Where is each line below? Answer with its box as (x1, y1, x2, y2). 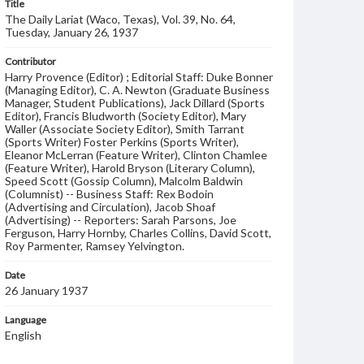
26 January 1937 (5, 284, 88, 297)
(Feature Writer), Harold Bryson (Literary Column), (5, 161, 255, 175)
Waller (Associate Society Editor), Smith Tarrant (5, 122, 245, 136)
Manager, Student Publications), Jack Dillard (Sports (5, 96, 265, 110)
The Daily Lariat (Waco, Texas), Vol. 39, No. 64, (5, 12, 236, 26)
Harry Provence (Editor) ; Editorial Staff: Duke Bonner (5, 70, 273, 84)
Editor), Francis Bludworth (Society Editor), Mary (5, 109, 246, 123)
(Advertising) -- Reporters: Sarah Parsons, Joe (5, 213, 236, 227)
